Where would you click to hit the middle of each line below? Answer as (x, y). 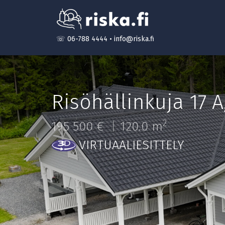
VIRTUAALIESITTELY (131, 145)
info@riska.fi (134, 39)
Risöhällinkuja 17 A (137, 102)
